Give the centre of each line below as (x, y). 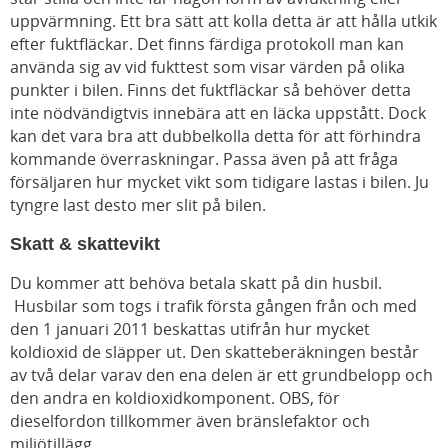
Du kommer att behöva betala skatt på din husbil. (196, 283)
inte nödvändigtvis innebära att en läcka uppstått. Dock (218, 113)
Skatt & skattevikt (85, 244)
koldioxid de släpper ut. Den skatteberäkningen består (214, 352)
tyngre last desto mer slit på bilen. (138, 205)
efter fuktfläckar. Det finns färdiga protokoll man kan (207, 44)
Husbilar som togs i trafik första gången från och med (215, 306)
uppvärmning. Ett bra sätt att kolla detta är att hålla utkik (223, 21)
